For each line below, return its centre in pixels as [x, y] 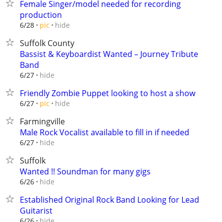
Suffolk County [47, 43]
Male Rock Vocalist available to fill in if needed [105, 132]
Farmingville [42, 121]
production [41, 15]
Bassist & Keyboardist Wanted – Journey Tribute [109, 54]
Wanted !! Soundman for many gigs [85, 171]
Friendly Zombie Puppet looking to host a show [108, 93]
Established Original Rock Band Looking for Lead [110, 200]
